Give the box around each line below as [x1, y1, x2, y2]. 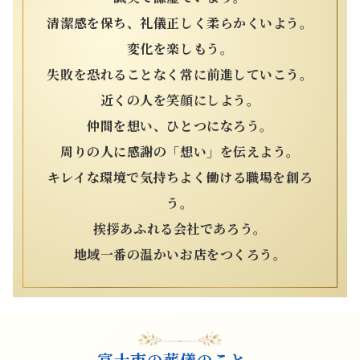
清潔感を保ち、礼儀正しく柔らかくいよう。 [47, 14, 313, 33]
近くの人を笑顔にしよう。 [100, 91, 260, 110]
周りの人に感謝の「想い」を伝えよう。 [59, 142, 301, 162]
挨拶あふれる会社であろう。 [93, 219, 267, 239]
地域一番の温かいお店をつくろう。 [73, 245, 287, 264]
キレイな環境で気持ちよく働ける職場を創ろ [47, 168, 313, 187]
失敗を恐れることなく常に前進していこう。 [47, 65, 313, 84]
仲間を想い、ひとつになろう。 [87, 117, 273, 136]
